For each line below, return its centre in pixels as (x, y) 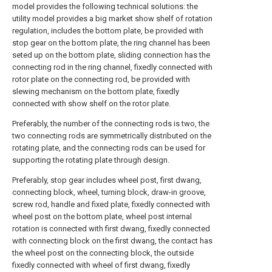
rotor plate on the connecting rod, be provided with (101, 79)
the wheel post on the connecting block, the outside (103, 253)
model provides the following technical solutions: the (105, 6)
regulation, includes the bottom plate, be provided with (108, 31)
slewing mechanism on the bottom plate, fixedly (96, 91)
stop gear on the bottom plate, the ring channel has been (111, 43)
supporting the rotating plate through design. (91, 160)
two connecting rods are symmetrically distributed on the (112, 136)
